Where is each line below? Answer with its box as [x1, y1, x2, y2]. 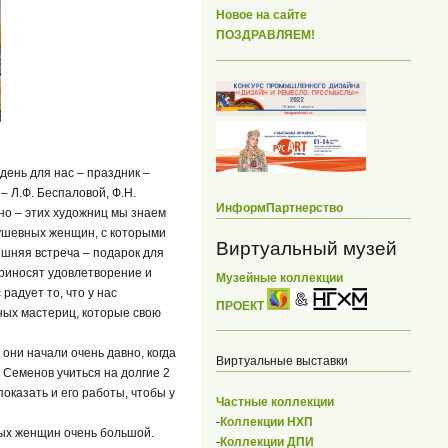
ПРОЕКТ [216, 298, 267, 313]
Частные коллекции [216, 395, 334, 410]
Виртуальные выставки [216, 354, 348, 369]
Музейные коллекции [216, 270, 343, 285]
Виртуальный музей [216, 237, 397, 259]
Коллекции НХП [220, 415, 313, 430]
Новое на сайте [216, 8, 307, 23]
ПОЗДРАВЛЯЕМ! [216, 28, 315, 43]
